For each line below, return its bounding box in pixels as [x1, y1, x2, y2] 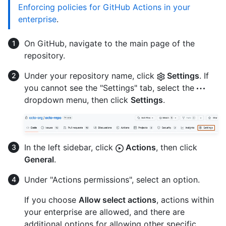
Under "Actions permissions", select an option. [24, 175, 200, 185]
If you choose [24, 195, 79, 205]
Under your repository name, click [24, 71, 157, 81]
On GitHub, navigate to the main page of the [24, 38, 195, 49]
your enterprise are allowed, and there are [24, 207, 185, 217]
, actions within [156, 195, 214, 205]
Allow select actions [79, 195, 156, 205]
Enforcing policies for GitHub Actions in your [18, 2, 190, 13]
